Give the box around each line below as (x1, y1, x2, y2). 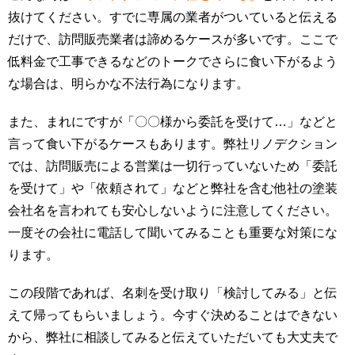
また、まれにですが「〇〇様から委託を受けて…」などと (8, 114, 338, 128)
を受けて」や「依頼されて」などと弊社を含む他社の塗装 (8, 181, 338, 195)
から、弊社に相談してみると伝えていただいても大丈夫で (8, 330, 338, 344)
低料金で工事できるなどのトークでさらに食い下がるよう (8, 54, 338, 68)
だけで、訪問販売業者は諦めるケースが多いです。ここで (8, 32, 338, 46)
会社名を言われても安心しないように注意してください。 (8, 203, 338, 217)
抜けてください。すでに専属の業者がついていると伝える (8, 10, 338, 24)
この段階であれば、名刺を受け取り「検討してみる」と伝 (8, 285, 338, 300)
